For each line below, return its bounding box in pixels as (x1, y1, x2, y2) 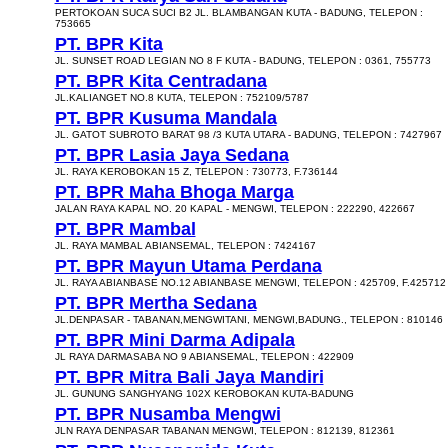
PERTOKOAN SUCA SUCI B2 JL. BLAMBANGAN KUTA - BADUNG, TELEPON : (54, 7, 423, 18)
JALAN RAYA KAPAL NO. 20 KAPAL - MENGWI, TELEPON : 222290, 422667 (54, 203, 415, 214)
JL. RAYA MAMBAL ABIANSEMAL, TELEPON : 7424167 (54, 240, 316, 251)
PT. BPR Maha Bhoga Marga (54, 182, 294, 202)
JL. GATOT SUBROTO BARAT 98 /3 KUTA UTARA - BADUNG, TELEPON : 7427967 (54, 129, 442, 140)
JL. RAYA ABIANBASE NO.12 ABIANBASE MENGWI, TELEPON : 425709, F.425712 (54, 277, 446, 288)
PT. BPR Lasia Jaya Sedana (54, 145, 289, 165)
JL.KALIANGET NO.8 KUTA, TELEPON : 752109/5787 (54, 92, 309, 103)
